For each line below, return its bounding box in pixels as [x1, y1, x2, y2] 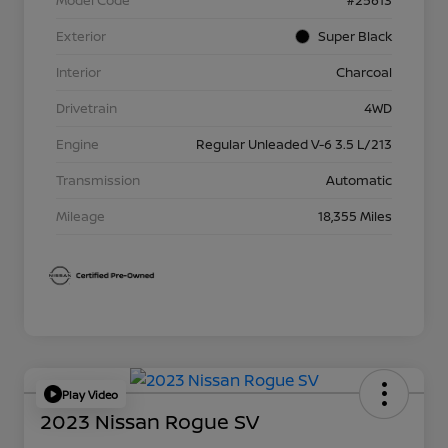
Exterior [56, 27, 106, 46]
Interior [56, 63, 101, 82]
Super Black [318, 27, 392, 46]
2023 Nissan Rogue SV [40, 408, 259, 436]
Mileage [56, 207, 105, 226]
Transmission [56, 171, 140, 190]
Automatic [326, 171, 392, 190]
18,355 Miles [318, 207, 392, 226]
